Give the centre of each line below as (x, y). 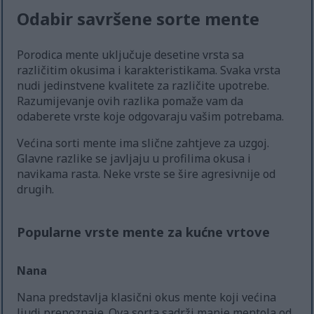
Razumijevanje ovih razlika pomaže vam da (130, 101)
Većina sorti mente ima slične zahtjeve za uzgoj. (143, 143)
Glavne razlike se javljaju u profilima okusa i (134, 158)
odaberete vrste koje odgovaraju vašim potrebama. (151, 116)
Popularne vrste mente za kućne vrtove (144, 231)
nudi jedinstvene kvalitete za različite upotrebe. (143, 85)
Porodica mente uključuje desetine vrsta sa (131, 54)
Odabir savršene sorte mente (138, 18)
